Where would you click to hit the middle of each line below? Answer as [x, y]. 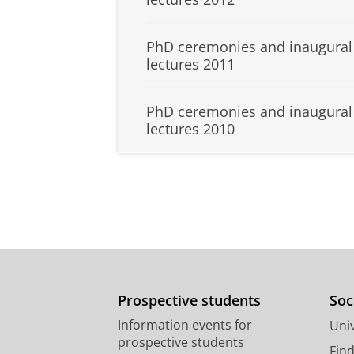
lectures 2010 [190, 129]
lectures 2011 [190, 64]
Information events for [185, 325]
